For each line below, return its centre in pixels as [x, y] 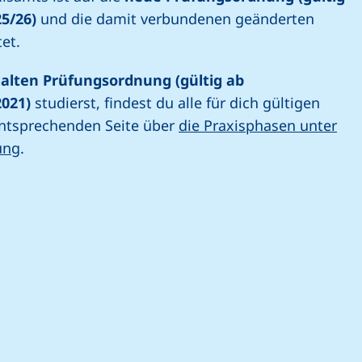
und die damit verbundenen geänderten [177, 19]
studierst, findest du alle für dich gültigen [175, 103]
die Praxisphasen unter [258, 125]
